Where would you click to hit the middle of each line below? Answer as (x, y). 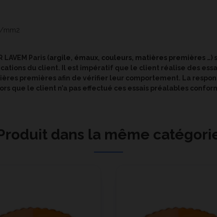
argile (60, 58)
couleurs (116, 58)
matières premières (170, 58)
